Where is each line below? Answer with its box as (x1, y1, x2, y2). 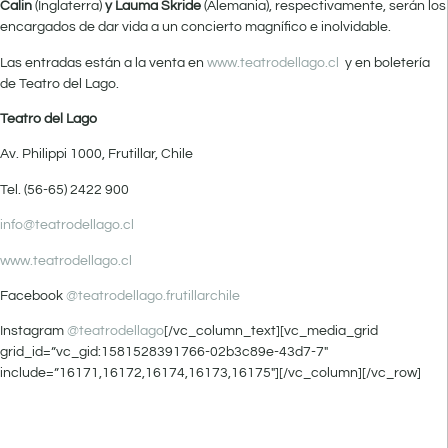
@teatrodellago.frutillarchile (66, 288, 240, 303)
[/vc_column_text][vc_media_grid (164, 324, 378, 339)
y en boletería (339, 55, 430, 70)
